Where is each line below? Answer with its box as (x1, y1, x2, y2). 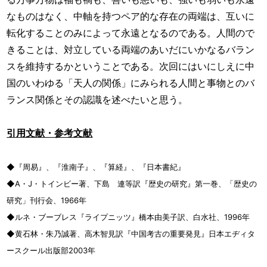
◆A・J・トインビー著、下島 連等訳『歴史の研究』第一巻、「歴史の (7, 178, 257, 188)
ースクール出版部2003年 (7, 245, 96, 255)
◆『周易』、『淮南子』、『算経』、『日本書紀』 (7, 162, 186, 172)
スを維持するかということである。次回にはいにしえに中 (7, 60, 255, 72)
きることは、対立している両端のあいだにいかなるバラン (7, 43, 255, 55)
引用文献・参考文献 (7, 126, 93, 139)
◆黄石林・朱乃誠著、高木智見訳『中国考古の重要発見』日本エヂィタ (7, 228, 256, 238)
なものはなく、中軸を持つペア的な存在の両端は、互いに (7, 10, 255, 22)
